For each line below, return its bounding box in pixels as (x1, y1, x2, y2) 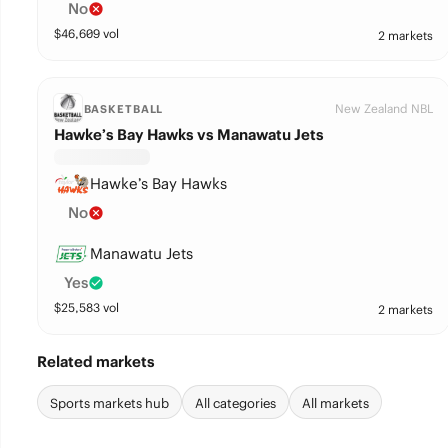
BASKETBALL (83, 102, 164, 116)
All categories (194, 395, 276, 412)
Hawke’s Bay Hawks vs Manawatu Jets (53, 125, 324, 144)
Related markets (36, 352, 155, 371)
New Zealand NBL (334, 101, 433, 116)
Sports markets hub (49, 395, 169, 412)
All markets (301, 395, 369, 412)
